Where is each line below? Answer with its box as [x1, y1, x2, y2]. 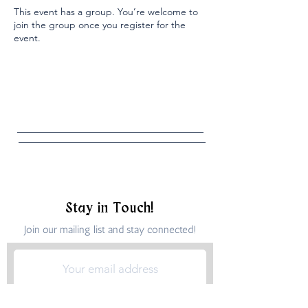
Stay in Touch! [65, 201, 155, 216]
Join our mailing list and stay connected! [24, 223, 196, 236]
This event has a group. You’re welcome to [14, 5, 198, 18]
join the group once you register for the [14, 19, 186, 31]
